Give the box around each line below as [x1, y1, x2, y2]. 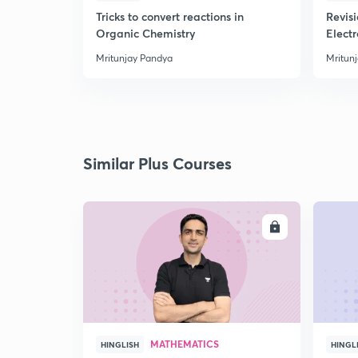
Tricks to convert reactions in [96, 9, 244, 24]
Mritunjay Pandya [96, 52, 173, 64]
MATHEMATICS [150, 337, 219, 350]
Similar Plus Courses [83, 153, 232, 174]
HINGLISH [101, 339, 139, 350]
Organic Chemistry [96, 26, 195, 41]
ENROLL [225, 221, 263, 233]
